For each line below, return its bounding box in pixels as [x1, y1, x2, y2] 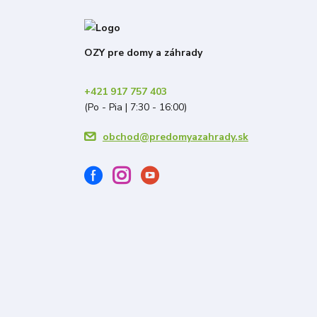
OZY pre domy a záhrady [83, 46, 202, 60]
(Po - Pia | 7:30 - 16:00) [83, 100, 187, 115]
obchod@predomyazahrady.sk [102, 130, 248, 144]
